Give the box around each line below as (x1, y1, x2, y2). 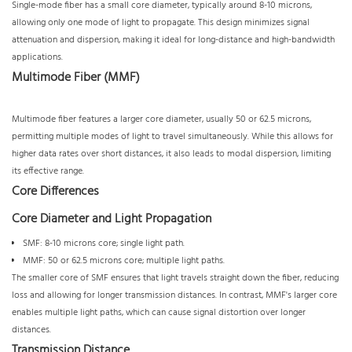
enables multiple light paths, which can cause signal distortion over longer (12, 305, 306, 321)
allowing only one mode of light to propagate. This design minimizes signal (12, 15, 310, 31)
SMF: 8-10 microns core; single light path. (23, 236, 185, 252)
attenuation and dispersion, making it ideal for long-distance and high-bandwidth (12, 32, 335, 49)
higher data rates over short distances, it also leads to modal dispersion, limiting (12, 146, 331, 163)
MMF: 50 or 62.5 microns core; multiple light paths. (23, 253, 225, 269)
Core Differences (12, 181, 99, 203)
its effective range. (12, 163, 84, 180)
